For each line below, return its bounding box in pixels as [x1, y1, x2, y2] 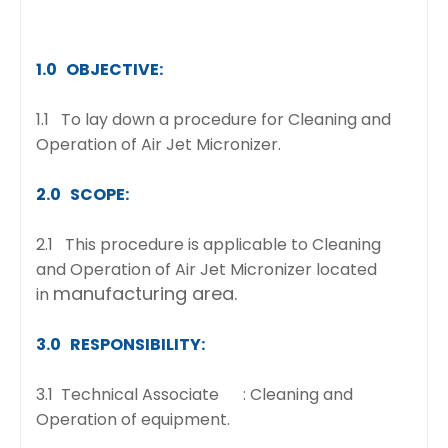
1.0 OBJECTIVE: [36, 57, 163, 81]
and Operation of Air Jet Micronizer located [36, 257, 377, 281]
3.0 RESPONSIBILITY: [36, 332, 205, 356]
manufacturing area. [53, 280, 237, 306]
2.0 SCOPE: [36, 182, 129, 206]
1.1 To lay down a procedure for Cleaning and [36, 107, 391, 131]
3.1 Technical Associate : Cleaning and [36, 382, 353, 406]
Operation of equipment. [36, 407, 230, 431]
